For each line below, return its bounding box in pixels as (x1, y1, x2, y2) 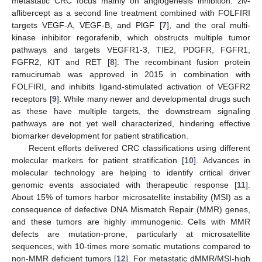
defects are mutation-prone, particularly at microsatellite (12, 229, 250, 239)
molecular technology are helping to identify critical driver (12, 167, 250, 177)
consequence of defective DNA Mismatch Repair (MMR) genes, (12, 204, 250, 214)
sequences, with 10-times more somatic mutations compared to (12, 241, 250, 251)
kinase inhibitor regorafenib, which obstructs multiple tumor (12, 32, 250, 42)
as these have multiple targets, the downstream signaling (12, 106, 250, 116)
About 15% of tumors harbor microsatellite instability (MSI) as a (12, 192, 250, 202)
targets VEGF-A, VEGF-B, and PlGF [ (12, 20, 162, 30)
